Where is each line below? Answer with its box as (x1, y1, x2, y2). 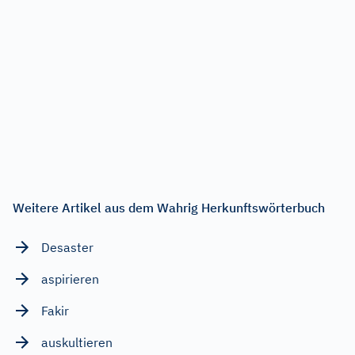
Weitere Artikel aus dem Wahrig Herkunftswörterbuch (13, 199, 325, 216)
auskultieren (41, 334, 113, 350)
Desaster (41, 239, 94, 255)
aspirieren (41, 270, 99, 287)
